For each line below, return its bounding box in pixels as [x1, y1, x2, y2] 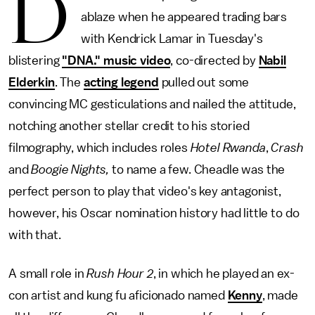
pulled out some [158, 76, 250, 89]
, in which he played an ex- [153, 267, 295, 280]
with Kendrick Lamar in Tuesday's [80, 32, 263, 45]
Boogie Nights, [31, 163, 112, 176]
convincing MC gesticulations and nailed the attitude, [8, 98, 296, 110]
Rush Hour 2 [86, 267, 153, 280]
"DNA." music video [62, 54, 171, 67]
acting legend [83, 76, 159, 89]
